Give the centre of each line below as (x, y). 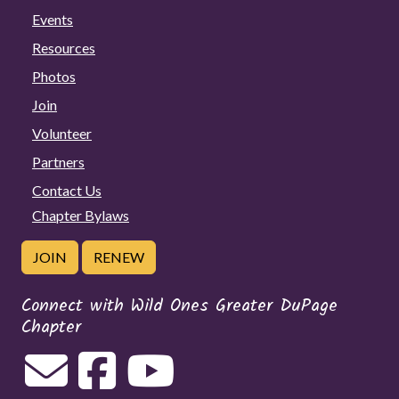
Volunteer (62, 134)
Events (53, 20)
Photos (54, 77)
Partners (58, 162)
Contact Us (67, 191)
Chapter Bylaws (81, 216)
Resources (64, 48)
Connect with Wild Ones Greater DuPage (179, 307)
